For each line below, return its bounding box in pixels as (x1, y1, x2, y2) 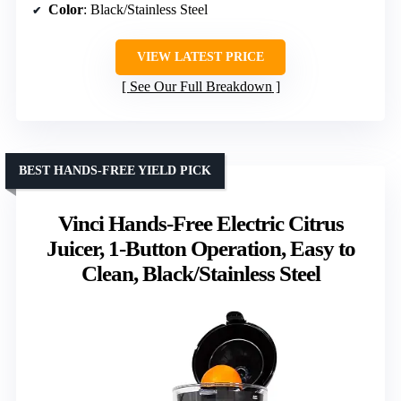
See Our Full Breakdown (129, 79, 272, 95)
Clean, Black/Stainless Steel (81, 261, 320, 286)
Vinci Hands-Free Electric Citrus (57, 211, 344, 236)
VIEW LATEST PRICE (137, 50, 264, 64)
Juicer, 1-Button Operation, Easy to (46, 236, 355, 261)
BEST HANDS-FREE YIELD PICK (19, 164, 211, 178)
